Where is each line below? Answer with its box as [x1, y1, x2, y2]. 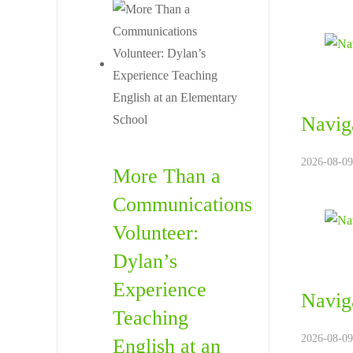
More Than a [113, 165, 221, 188]
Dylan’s [113, 250, 177, 273]
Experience [113, 278, 206, 301]
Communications [113, 193, 252, 216]
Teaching [113, 307, 188, 329]
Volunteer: [113, 221, 199, 244]
